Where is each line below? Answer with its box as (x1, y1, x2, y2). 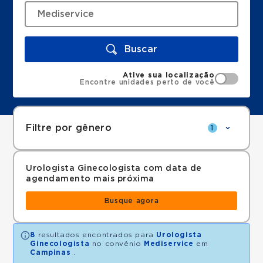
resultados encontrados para (35, 231, 157, 238)
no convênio (89, 240, 144, 247)
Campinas (30, 249, 71, 256)
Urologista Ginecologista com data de (26, 164, 202, 173)
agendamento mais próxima (26, 175, 154, 183)
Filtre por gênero (26, 123, 112, 133)
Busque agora (104, 197, 159, 204)
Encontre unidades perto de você (80, 79, 215, 86)
